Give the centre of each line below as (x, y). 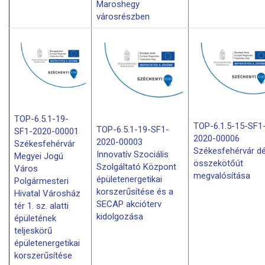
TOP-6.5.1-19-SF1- (133, 129)
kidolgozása (120, 216)
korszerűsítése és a (135, 191)
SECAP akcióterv (129, 204)
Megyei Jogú (39, 156)
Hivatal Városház (47, 194)
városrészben (123, 16)
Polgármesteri (41, 181)
